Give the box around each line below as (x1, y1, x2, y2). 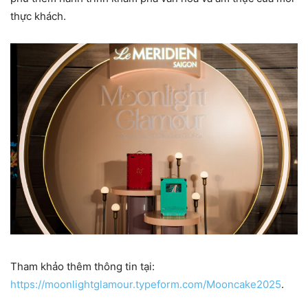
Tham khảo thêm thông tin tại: (10, 260, 155, 274)
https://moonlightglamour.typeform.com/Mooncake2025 (10, 278, 281, 291)
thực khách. (10, 9, 66, 23)
